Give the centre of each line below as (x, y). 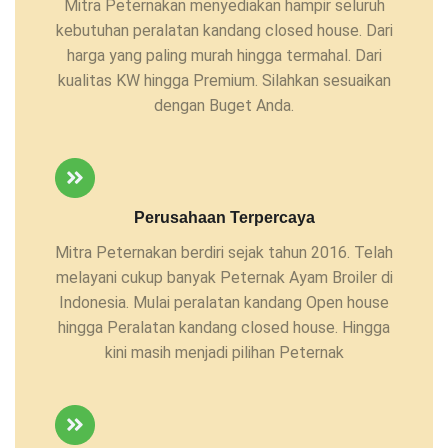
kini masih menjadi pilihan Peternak (224, 352)
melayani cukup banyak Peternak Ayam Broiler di (224, 277)
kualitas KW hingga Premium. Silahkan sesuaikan (224, 80)
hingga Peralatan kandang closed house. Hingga (224, 327)
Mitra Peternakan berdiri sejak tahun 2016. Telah (224, 252)
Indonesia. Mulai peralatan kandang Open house (224, 302)
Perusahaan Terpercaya (224, 217)
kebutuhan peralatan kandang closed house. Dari (224, 30)
